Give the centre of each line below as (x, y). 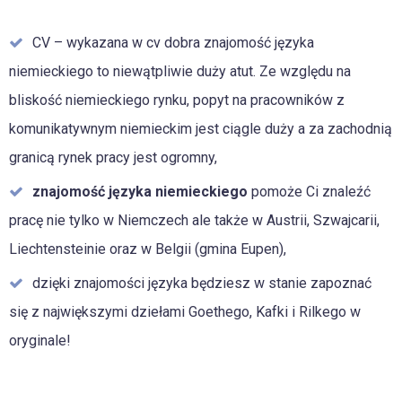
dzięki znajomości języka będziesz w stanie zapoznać (202, 284)
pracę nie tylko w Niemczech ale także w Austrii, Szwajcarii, (194, 221)
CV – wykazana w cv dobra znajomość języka (173, 43)
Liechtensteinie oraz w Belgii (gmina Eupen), (148, 249)
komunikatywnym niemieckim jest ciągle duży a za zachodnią (201, 129)
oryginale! (40, 341)
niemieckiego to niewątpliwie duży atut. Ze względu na (180, 72)
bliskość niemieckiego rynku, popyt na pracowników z (177, 100)
